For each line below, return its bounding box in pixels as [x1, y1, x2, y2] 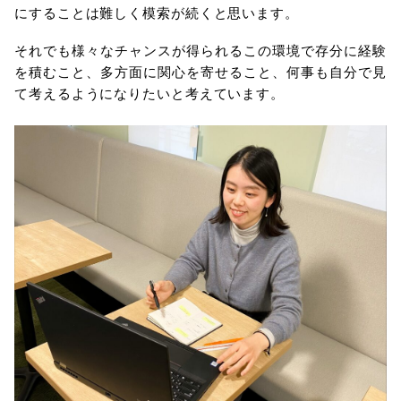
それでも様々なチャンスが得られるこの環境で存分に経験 [14, 40, 387, 59]
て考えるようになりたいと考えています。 [14, 83, 286, 102]
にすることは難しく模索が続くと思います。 [14, 3, 299, 21]
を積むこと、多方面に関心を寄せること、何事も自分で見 [14, 62, 387, 81]
